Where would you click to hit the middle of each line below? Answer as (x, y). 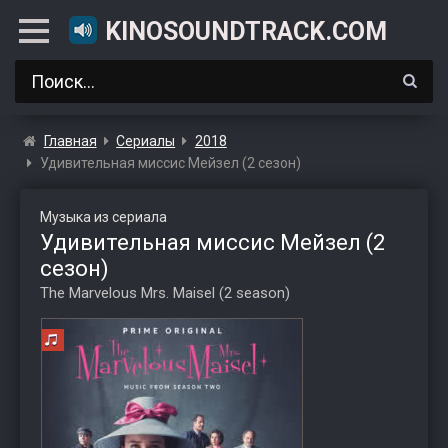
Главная (70, 141)
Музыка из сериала (103, 217)
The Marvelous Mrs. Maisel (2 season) (165, 293)
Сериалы (146, 141)
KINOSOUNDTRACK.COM (246, 31)
